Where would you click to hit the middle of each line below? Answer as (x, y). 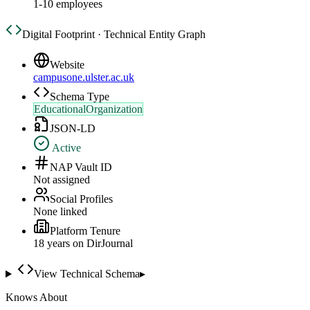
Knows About (36, 298)
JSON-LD (73, 129)
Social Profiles (81, 199)
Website (67, 65)
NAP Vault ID (81, 167)
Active (65, 148)
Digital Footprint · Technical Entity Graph (114, 35)
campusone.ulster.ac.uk (84, 77)
